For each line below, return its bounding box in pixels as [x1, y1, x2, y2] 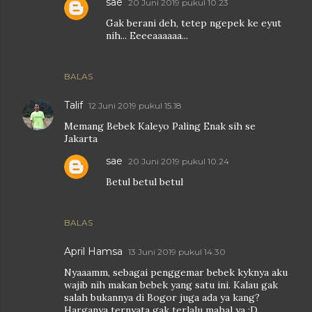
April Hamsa [64, 245, 123, 258]
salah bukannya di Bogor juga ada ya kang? [64, 291, 260, 304]
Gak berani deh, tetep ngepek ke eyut [106, 17, 281, 29]
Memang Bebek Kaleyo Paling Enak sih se [64, 120, 256, 132]
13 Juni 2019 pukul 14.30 [128, 247, 226, 257]
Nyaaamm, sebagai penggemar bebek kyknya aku [64, 266, 288, 279]
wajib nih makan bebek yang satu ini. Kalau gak [64, 279, 278, 291]
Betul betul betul [106, 175, 183, 188]
